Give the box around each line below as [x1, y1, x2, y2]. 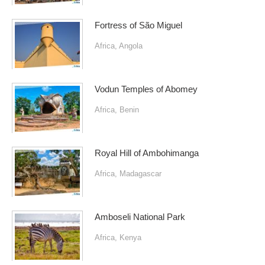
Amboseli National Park [95, 212, 185, 222]
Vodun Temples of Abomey [95, 85, 198, 95]
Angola [119, 41, 143, 51]
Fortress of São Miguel [95, 21, 182, 31]
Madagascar [119, 169, 161, 179]
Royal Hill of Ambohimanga [95, 148, 199, 159]
